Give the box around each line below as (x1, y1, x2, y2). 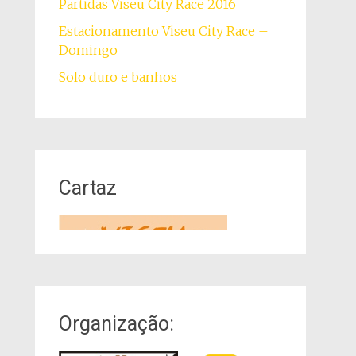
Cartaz (58, 176, 117, 199)
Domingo (58, 42, 118, 58)
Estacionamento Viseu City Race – (58, 23, 269, 39)
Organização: (58, 312, 174, 335)
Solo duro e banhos (58, 69, 177, 85)
